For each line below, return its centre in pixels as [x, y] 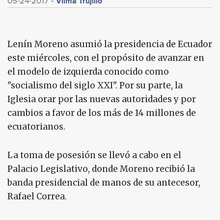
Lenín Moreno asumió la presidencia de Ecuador [110, 44]
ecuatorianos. [36, 127]
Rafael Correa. [38, 196]
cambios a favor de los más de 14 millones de [102, 113]
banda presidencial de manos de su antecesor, [104, 183]
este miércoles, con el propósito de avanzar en [106, 58]
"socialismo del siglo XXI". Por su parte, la [95, 85]
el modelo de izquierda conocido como [88, 72]
